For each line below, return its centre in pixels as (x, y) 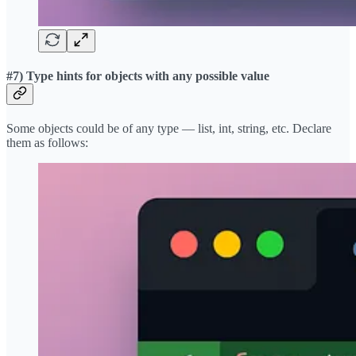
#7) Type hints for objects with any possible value (138, 75)
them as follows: (47, 143)
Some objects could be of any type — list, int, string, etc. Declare (169, 129)
